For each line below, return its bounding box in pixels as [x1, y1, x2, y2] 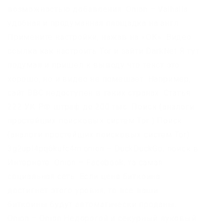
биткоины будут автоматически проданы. [7, 199, 177, 209]
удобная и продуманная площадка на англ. [7, 18, 181, 28]
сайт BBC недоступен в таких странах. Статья [7, 88, 191, 98]
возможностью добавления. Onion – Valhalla [7, 4, 188, 14]
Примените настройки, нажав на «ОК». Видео [7, 32, 192, 42]
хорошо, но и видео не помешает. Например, [7, 74, 191, 84]
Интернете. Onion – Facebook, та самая [7, 157, 163, 167]
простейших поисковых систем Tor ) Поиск [7, 115, 183, 125]
